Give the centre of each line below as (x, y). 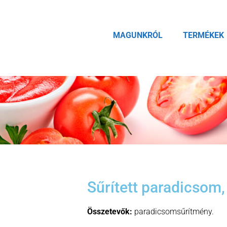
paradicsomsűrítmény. (174, 211)
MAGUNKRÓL (138, 35)
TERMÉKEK (203, 35)
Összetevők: (111, 211)
